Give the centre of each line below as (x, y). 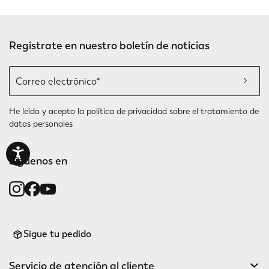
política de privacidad (127, 111)
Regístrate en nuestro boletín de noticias (109, 46)
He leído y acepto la (48, 111)
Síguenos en (38, 161)
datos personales (41, 124)
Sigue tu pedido (57, 234)
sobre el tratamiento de (213, 111)
